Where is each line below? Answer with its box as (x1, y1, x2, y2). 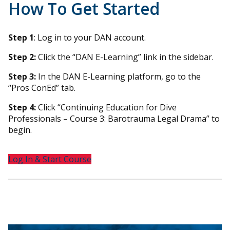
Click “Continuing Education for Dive (36, 102, 177, 113)
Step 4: (8, 102, 36, 113)
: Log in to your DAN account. (34, 32, 146, 43)
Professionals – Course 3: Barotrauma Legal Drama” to (8, 113, 220, 124)
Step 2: (8, 51, 36, 63)
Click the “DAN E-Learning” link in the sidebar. (36, 51, 214, 63)
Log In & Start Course (8, 154, 91, 165)
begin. (8, 124, 32, 136)
